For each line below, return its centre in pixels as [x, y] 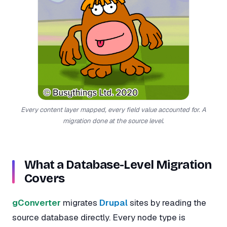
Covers [45, 179]
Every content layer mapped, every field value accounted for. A [113, 109]
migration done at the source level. [113, 121]
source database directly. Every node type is [99, 218]
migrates [80, 203]
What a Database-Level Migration [118, 165]
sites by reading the [167, 203]
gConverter [36, 203]
